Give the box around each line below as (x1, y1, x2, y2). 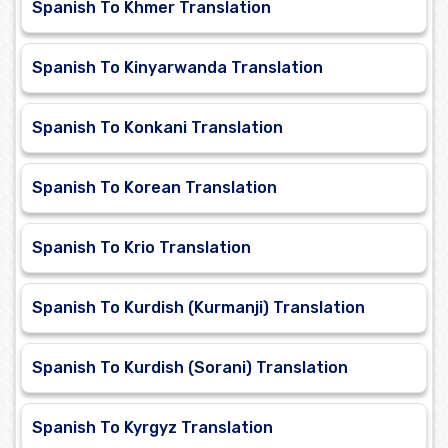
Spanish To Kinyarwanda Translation (32, 58, 323, 78)
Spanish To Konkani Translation (32, 118, 283, 138)
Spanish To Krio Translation (32, 238, 251, 258)
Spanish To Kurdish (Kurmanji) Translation (32, 298, 365, 318)
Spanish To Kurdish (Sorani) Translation (32, 358, 348, 378)
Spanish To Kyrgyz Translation (32, 418, 273, 438)
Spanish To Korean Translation (32, 178, 277, 198)
